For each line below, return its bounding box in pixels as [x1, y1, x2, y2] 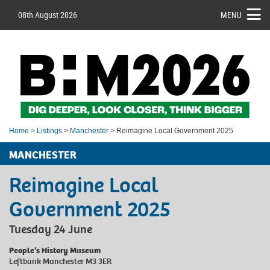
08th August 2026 [18, 9, 77, 20]
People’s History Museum [9, 244, 101, 256]
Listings [37, 126, 62, 135]
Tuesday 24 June [9, 221, 92, 237]
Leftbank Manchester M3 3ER [9, 255, 111, 267]
